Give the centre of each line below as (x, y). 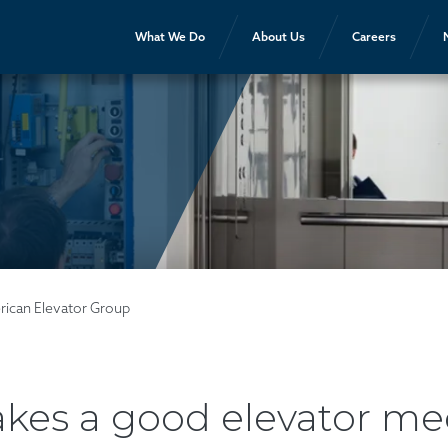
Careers (374, 36)
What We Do (170, 36)
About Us (278, 36)
